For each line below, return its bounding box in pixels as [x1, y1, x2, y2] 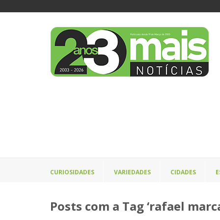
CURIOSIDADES [50, 168, 94, 177]
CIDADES [170, 168, 196, 177]
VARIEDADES [114, 168, 151, 177]
